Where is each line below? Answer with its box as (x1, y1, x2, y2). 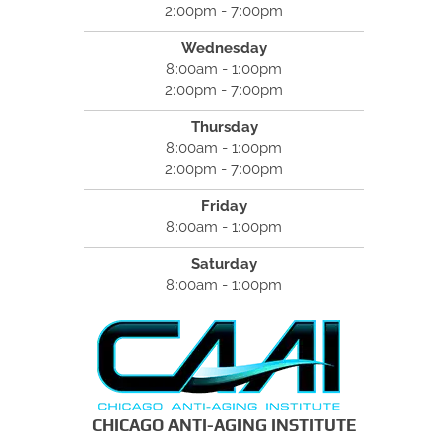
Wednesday (181, 38, 267, 57)
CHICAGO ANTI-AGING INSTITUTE (92, 414, 356, 435)
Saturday (191, 254, 257, 273)
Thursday (190, 117, 258, 136)
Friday (201, 196, 247, 215)
